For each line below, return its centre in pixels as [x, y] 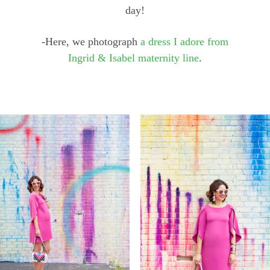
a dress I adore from [184, 41]
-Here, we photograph [91, 41]
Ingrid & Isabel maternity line [133, 58]
